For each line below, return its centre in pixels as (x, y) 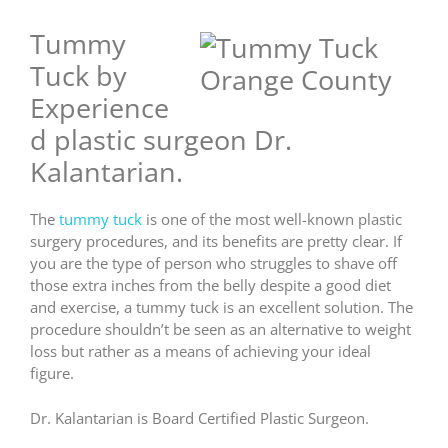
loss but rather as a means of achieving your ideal (200, 351)
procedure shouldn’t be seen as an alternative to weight (220, 329)
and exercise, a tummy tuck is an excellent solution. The (221, 307)
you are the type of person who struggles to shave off (213, 263)
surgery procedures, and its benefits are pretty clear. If (216, 241)
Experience (99, 108)
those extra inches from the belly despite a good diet (210, 285)
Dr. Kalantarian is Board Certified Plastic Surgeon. (199, 417)
